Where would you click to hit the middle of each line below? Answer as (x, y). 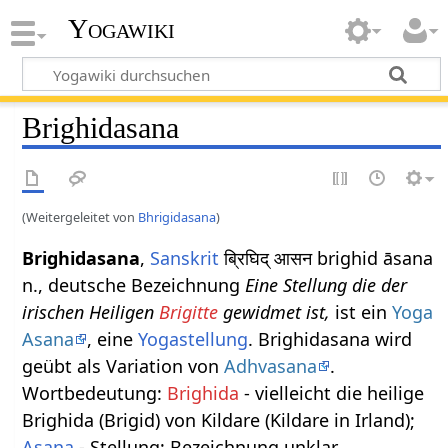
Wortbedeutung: (95, 392)
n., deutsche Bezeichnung (134, 284)
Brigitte (189, 311)
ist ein (361, 311)
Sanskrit (185, 257)
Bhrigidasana (177, 216)
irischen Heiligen (91, 311)
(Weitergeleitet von (80, 216)
